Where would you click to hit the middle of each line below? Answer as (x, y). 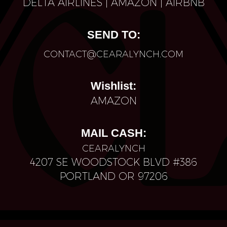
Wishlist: (113, 86)
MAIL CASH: (113, 133)
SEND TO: (113, 34)
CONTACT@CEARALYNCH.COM (113, 54)
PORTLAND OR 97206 (113, 176)
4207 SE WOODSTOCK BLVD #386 (113, 162)
